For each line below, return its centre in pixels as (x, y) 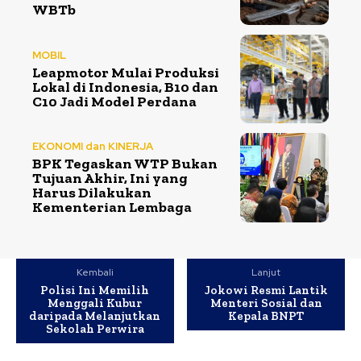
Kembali (95, 272)
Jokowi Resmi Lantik (266, 290)
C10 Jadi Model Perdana (114, 101)
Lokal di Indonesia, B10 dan (125, 87)
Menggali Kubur (95, 303)
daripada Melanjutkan (95, 315)
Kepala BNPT (266, 315)
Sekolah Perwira (95, 328)
